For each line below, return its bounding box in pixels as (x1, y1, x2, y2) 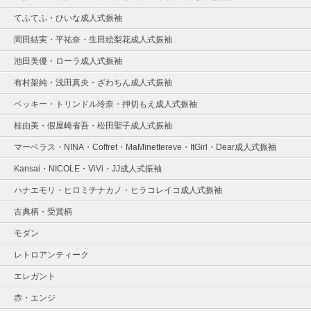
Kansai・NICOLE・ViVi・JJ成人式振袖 (14, 163, 162, 174)
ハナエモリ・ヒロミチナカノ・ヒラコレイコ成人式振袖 (14, 185, 222, 195)
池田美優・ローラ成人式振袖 (14, 56, 122, 66)
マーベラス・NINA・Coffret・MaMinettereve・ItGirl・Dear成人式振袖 (14, 142, 276, 152)
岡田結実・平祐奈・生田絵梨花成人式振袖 (14, 34, 172, 44)
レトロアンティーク (14, 249, 89, 260)
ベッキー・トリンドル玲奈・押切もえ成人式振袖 (14, 99, 197, 109)
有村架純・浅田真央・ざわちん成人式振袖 (14, 77, 172, 87)
